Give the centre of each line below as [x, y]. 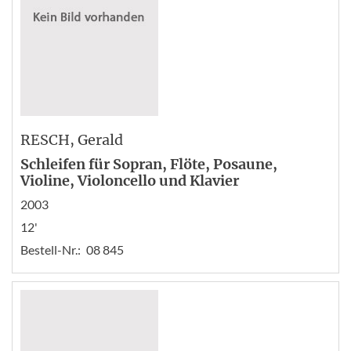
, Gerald [96, 140]
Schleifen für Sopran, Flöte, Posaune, [149, 164]
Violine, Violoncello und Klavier [130, 181]
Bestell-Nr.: [51, 250]
